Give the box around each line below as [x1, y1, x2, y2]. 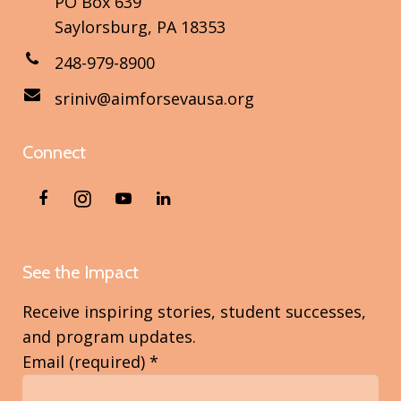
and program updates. [22, 326, 196, 348]
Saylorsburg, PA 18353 [55, 16, 226, 38]
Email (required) [22, 351, 149, 373]
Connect [22, 141, 86, 164]
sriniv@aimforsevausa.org [55, 88, 254, 110]
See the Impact [22, 261, 139, 284]
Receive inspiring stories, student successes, [22, 301, 366, 323]
